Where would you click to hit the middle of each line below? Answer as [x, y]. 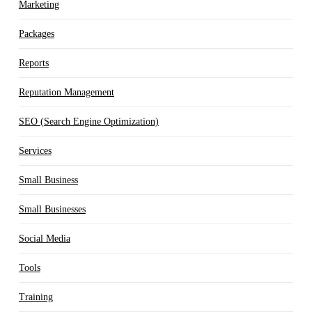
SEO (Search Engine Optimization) [88, 121]
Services [35, 150]
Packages [36, 33]
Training [36, 297]
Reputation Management [66, 92]
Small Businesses [52, 209]
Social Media [44, 238]
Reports [33, 63]
